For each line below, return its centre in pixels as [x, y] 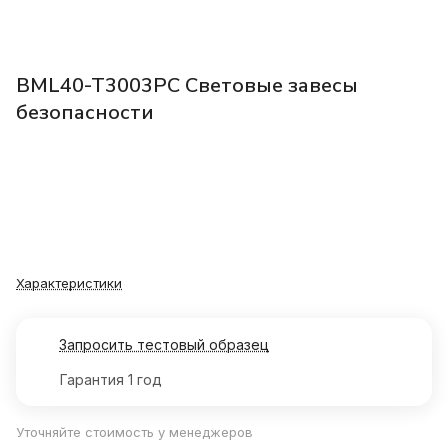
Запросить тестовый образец [164, 345]
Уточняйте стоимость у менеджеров [134, 432]
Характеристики [69, 283]
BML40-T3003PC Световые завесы [187, 86]
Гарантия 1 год [111, 380]
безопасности [85, 113]
